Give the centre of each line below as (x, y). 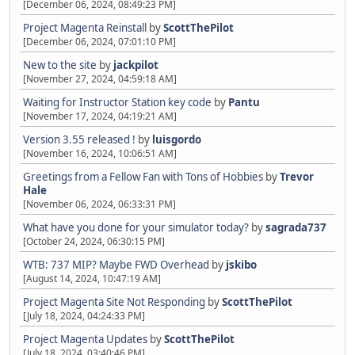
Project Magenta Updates (85, 340)
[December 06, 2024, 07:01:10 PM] (99, 42)
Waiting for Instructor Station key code (117, 103)
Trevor (297, 177)
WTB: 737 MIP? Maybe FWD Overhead (116, 265)
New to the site (60, 65)
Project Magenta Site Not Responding (114, 302)
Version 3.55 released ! (79, 140)
